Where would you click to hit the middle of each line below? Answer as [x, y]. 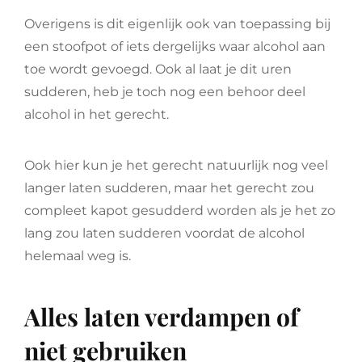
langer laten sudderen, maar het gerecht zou [169, 188]
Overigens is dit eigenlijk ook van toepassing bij [177, 24]
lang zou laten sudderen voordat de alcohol [164, 233]
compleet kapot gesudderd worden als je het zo [180, 210]
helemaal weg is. [78, 256]
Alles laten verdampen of [162, 317]
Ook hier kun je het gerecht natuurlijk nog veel [176, 165]
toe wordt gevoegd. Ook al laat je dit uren [158, 69]
